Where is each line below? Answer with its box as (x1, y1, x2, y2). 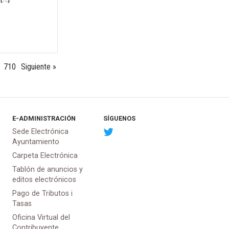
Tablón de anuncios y (12, 165, 83, 174)
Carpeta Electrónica (12, 151, 78, 160)
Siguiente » (20, 62, 56, 72)
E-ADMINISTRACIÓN (12, 114, 76, 123)
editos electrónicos (12, 175, 76, 184)
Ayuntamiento (12, 137, 59, 146)
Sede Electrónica (12, 127, 68, 136)
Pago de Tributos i (12, 189, 73, 198)
